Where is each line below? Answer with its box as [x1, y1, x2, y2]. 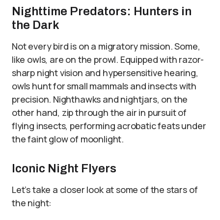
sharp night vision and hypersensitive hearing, [12, 67, 198, 79]
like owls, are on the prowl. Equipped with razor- [12, 54, 204, 65]
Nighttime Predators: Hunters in [12, 5, 192, 18]
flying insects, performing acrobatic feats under [12, 120, 206, 132]
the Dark [12, 19, 59, 31]
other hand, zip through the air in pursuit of [12, 107, 187, 118]
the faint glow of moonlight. [12, 133, 124, 145]
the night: [12, 197, 52, 209]
